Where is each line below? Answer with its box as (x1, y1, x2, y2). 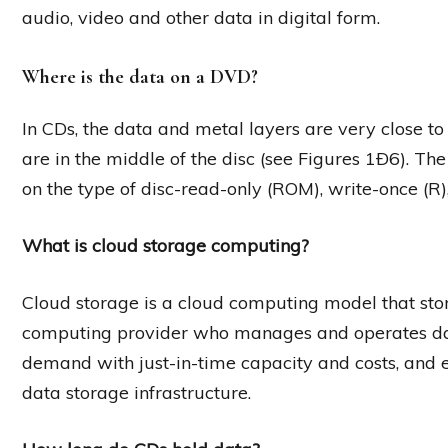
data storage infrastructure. (22, 381, 251, 405)
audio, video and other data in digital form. (22, 6, 380, 30)
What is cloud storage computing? (22, 234, 309, 258)
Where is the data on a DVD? (22, 65, 258, 90)
